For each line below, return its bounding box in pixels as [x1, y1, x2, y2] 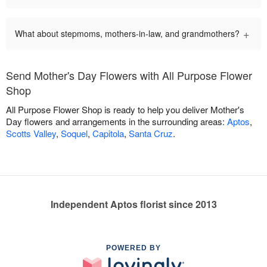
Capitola [92, 127, 124, 140]
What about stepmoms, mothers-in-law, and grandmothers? [15, 27, 240, 40]
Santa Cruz [129, 127, 173, 140]
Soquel [61, 127, 88, 140]
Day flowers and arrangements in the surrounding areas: [6, 115, 227, 128]
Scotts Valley [6, 127, 56, 140]
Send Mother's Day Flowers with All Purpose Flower [6, 67, 252, 83]
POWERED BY [106, 244, 161, 253]
